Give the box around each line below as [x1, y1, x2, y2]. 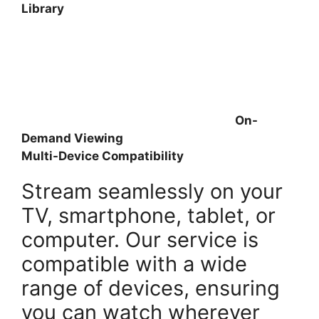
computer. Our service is [21, 227, 258, 253]
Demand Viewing [21, 131, 123, 146]
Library [21, 1, 64, 16]
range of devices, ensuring [21, 276, 280, 301]
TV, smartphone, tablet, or [21, 203, 276, 229]
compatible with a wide [21, 251, 247, 277]
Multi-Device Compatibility [21, 149, 184, 164]
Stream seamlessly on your [21, 179, 283, 204]
